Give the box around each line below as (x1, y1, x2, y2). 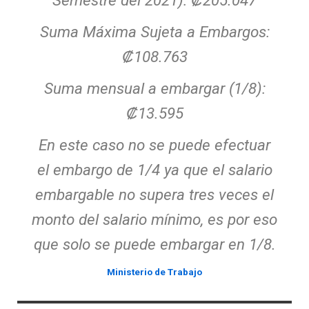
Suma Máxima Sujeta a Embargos (39, 23, 266, 41)
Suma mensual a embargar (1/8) (43, 79, 262, 98)
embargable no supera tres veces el (35, 186, 274, 204)
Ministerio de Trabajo (107, 266, 202, 278)
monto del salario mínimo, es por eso (32, 210, 277, 229)
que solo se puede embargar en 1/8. (33, 235, 276, 254)
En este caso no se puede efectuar (39, 136, 270, 154)
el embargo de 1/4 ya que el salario (37, 161, 272, 179)
